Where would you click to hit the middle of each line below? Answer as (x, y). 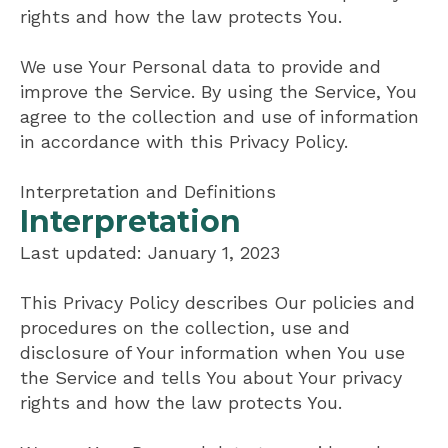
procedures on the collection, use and (185, 327)
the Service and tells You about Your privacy (211, 377)
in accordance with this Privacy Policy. (184, 141)
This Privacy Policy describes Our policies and (217, 302)
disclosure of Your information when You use (212, 352)
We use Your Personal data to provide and (200, 66)
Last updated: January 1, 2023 (150, 252)
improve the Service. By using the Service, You (218, 91)
